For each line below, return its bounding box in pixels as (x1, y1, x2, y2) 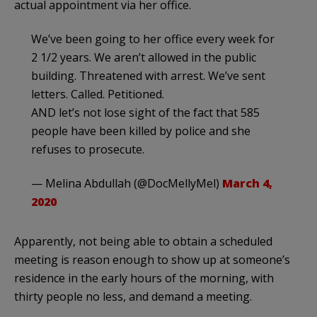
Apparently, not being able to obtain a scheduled (14, 234, 272, 250)
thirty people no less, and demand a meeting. (14, 289, 252, 305)
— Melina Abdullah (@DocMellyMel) (31, 175, 222, 192)
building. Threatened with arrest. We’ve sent (31, 68, 265, 84)
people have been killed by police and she (31, 123, 250, 139)
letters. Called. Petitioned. (31, 86, 164, 103)
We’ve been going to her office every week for (31, 31, 275, 47)
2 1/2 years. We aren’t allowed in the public (31, 50, 256, 66)
